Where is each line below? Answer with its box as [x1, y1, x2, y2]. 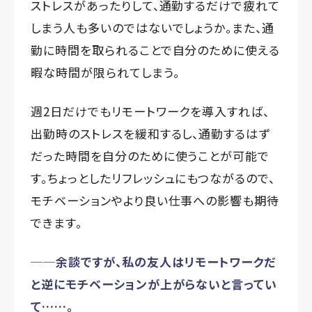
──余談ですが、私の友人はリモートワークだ [31, 252, 276, 270]
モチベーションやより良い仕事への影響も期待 [31, 191, 280, 209]
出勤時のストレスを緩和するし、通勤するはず [31, 124, 271, 142]
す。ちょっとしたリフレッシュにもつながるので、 [31, 169, 276, 187]
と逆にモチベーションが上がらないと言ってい [31, 274, 278, 292]
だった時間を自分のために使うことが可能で [31, 146, 270, 164]
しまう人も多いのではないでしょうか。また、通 [31, 18, 275, 36]
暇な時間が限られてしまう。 [31, 63, 180, 81]
